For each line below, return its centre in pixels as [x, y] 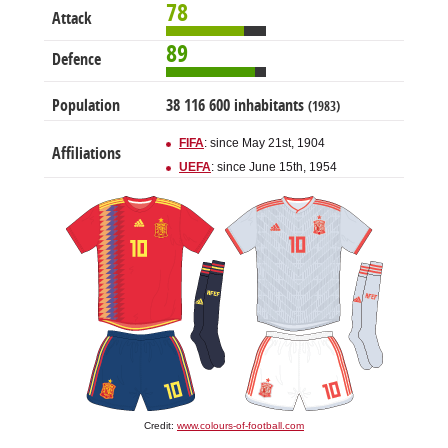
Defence [76, 60]
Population [86, 106]
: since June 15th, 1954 [274, 167]
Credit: [160, 426]
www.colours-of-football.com [240, 426]
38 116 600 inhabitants [237, 106]
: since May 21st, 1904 [264, 143]
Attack [72, 19]
